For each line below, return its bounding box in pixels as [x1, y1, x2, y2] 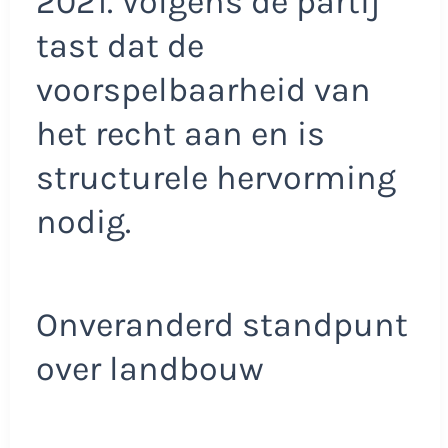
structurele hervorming [35, 157, 396, 198]
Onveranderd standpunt [35, 305, 408, 346]
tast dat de [35, 25, 204, 66]
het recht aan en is [35, 113, 325, 154]
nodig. [35, 201, 131, 242]
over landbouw [35, 349, 264, 390]
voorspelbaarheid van [35, 69, 371, 110]
